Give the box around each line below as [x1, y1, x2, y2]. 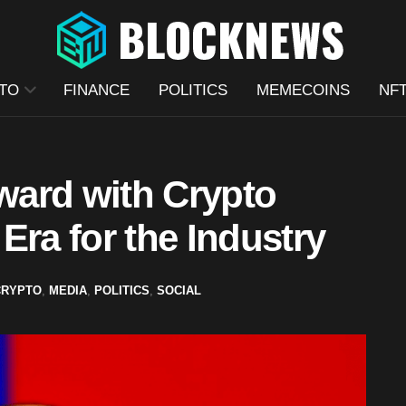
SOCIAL [157, 283, 201, 297]
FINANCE [63, 82, 130, 99]
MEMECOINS [256, 82, 350, 99]
